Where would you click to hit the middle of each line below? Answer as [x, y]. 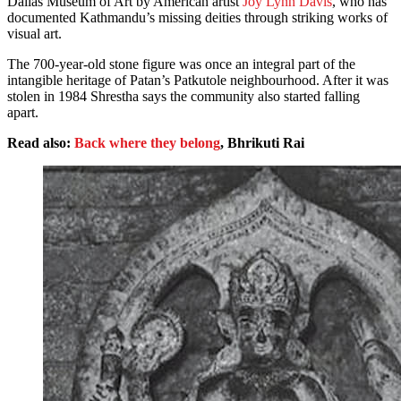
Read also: [41, 143]
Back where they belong [147, 143]
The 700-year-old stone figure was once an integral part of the [181, 64]
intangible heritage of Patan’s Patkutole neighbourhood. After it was [198, 81]
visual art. [34, 34]
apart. [23, 113]
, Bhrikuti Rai [262, 143]
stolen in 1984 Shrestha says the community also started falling [183, 97]
